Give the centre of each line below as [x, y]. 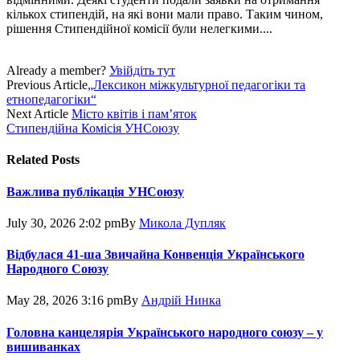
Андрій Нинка [181, 301]
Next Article [39, 114]
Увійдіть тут [142, 71]
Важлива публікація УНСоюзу [95, 191]
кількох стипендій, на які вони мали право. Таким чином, [165, 14]
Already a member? [58, 71]
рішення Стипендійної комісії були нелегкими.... [139, 29]
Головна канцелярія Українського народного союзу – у [165, 332]
